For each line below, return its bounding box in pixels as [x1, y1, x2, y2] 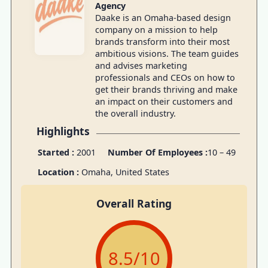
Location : [37, 166, 81, 178]
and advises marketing [95, 60, 187, 72]
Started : [37, 146, 74, 158]
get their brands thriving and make [95, 84, 237, 96]
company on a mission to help [95, 24, 218, 36]
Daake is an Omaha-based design [95, 12, 231, 24]
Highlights [36, 123, 90, 138]
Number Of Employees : [107, 146, 208, 158]
